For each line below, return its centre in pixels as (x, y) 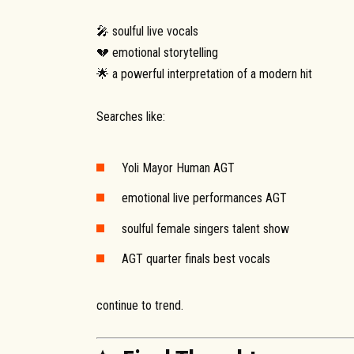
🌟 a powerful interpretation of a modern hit (204, 73)
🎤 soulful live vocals (147, 31)
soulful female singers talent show (205, 228)
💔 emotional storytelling (157, 52)
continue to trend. (140, 305)
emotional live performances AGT (204, 198)
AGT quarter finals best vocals (196, 258)
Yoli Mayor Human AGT (178, 168)
